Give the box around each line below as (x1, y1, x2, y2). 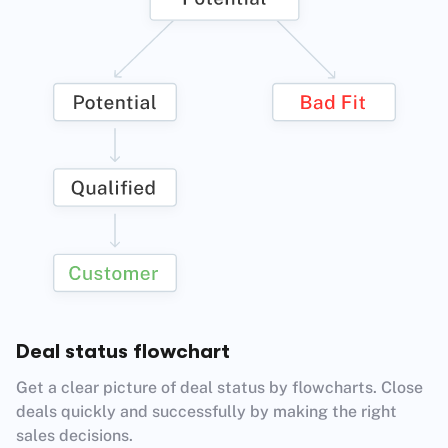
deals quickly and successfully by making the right (16, 401, 397, 421)
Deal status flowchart (16, 339, 230, 363)
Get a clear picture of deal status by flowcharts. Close (16, 377, 423, 397)
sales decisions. (16, 425, 133, 445)
